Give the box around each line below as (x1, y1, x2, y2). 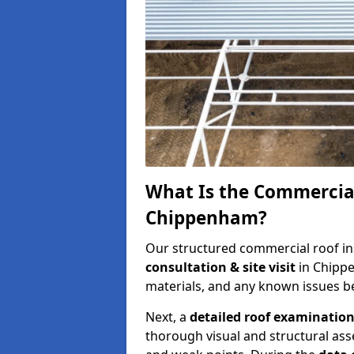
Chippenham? (145, 205, 267, 230)
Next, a (145, 307, 190, 326)
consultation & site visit (145, 258, 299, 276)
